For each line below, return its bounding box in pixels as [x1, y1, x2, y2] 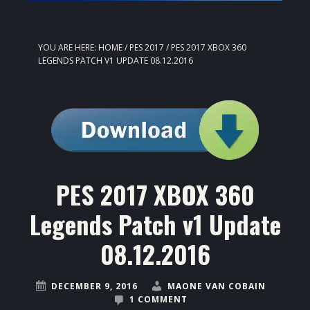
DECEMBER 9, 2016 [51, 280, 138, 293]
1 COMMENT [129, 293, 188, 306]
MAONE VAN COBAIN [167, 280, 266, 293]
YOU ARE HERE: [38, 42, 98, 54]
